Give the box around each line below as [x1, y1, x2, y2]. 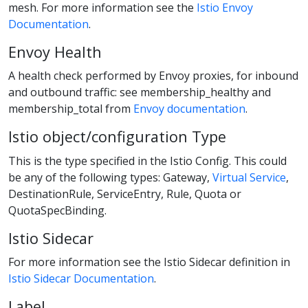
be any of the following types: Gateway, [8, 169, 212, 185]
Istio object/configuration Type [8, 126, 226, 147]
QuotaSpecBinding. [8, 202, 107, 218]
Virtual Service [212, 169, 286, 185]
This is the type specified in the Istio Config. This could [8, 153, 287, 168]
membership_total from [8, 101, 133, 117]
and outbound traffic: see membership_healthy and [8, 85, 271, 100]
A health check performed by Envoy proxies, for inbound [8, 68, 298, 84]
